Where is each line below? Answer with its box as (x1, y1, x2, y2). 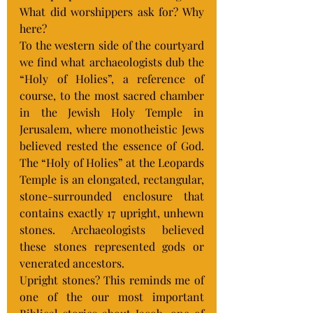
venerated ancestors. (20, 256, 124, 270)
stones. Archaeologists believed (20, 222, 204, 237)
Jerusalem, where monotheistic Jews (20, 122, 204, 136)
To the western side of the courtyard (20, 38, 204, 52)
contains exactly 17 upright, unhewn (20, 205, 204, 220)
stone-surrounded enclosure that (20, 189, 204, 203)
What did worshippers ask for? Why (20, 4, 204, 19)
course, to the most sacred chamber (20, 88, 204, 103)
